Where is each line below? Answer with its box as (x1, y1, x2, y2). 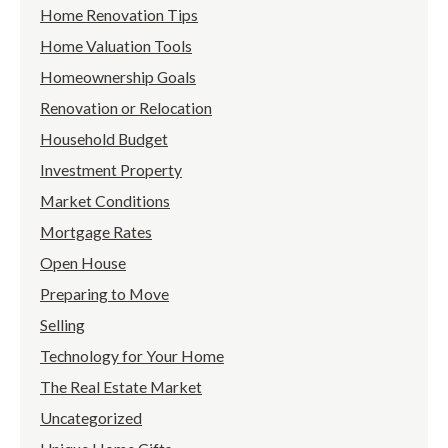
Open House (40, 253, 126, 273)
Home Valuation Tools (40, 36, 192, 56)
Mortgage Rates (40, 222, 152, 242)
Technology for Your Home (40, 346, 224, 366)
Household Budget (40, 129, 168, 149)
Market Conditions (40, 191, 170, 211)
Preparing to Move (40, 284, 169, 304)
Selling (40, 315, 85, 335)
